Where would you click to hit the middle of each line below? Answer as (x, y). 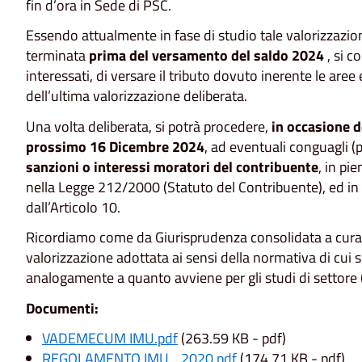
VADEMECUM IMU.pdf (110, 339)
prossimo (58, 146)
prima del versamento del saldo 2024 (208, 56)
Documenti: (62, 308)
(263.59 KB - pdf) (232, 339)
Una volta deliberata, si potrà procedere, (149, 126)
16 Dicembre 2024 (147, 146)
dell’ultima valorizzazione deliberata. (137, 96)
